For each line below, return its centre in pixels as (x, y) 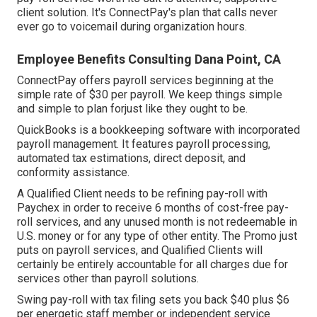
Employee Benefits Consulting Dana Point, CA (149, 59)
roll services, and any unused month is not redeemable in (157, 221)
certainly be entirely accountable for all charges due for (152, 264)
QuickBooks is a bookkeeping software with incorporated (158, 129)
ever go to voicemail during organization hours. (132, 26)
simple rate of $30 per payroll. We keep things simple (150, 94)
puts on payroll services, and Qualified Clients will (140, 250)
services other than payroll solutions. (108, 278)
